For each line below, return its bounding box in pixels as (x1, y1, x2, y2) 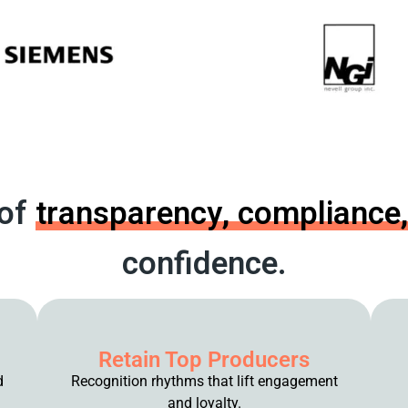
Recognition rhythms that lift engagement (70, 372, 338, 390)
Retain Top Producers (98, 347, 310, 372)
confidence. (121, 240, 287, 288)
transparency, (35, 190, 238, 238)
